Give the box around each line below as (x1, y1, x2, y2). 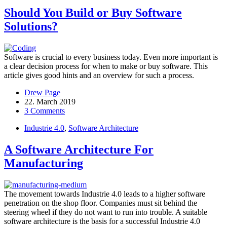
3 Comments (24, 106, 65, 115)
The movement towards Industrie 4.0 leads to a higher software (4, 189, 205, 198)
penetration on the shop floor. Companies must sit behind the (4, 198, 197, 207)
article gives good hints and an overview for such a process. (4, 70, 194, 80)
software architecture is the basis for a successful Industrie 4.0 (4, 216, 200, 225)
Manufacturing (4, 156, 83, 170)
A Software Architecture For (4, 142, 154, 156)
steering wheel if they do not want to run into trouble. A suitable (4, 207, 207, 216)
